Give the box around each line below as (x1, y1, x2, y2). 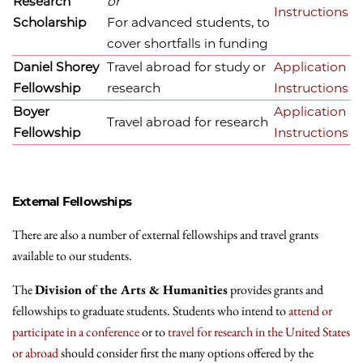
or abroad (12, 344, 58, 361)
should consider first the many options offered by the (58, 344, 314, 361)
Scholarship (13, 15, 87, 31)
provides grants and (228, 280, 323, 298)
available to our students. (12, 246, 132, 264)
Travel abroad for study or (107, 59, 266, 75)
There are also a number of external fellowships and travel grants (12, 225, 318, 243)
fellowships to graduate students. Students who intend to (12, 301, 288, 319)
